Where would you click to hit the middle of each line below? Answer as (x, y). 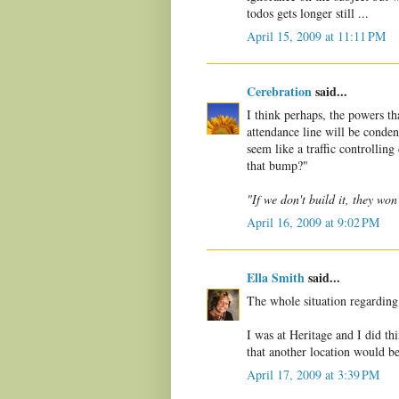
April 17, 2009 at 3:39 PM (313, 375)
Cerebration (279, 92)
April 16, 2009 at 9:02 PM (313, 223)
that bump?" (277, 166)
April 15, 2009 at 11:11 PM (316, 37)
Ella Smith (276, 278)
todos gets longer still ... (308, 13)
